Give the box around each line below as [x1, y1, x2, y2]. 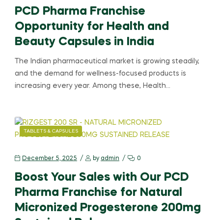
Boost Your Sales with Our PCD [15, 171, 189, 183]
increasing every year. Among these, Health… [15, 82, 170, 90]
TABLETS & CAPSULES [24, 128, 78, 134]
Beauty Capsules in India [15, 36, 154, 48]
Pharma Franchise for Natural [15, 187, 182, 198]
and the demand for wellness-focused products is [15, 70, 186, 78]
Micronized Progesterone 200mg [15, 202, 201, 214]
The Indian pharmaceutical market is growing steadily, [15, 58, 199, 65]
